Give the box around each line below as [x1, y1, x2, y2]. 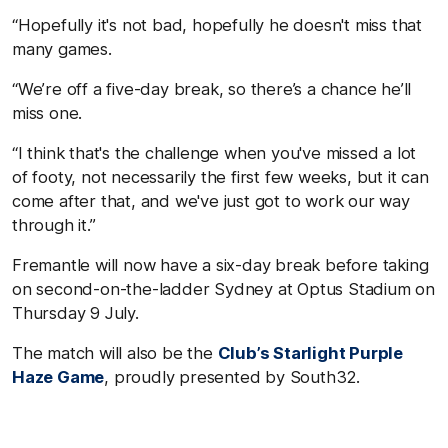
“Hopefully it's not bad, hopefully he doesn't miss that [12, 14, 422, 35]
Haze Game [12, 366, 105, 387]
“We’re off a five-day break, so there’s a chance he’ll [12, 78, 412, 99]
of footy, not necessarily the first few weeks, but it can [12, 166, 429, 187]
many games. [12, 38, 112, 59]
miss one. [12, 102, 83, 123]
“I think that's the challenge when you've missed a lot [12, 142, 417, 163]
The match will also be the [12, 342, 218, 363]
